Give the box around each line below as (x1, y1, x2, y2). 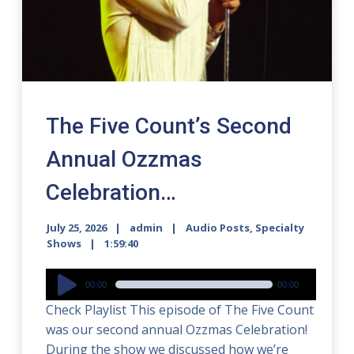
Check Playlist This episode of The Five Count (46, 300, 314, 318)
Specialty (255, 220, 305, 235)
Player (45, 288, 83, 306)
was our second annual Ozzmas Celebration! (46, 320, 308, 338)
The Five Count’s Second (46, 112, 292, 139)
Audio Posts (186, 220, 250, 235)
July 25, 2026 (47, 220, 107, 235)
